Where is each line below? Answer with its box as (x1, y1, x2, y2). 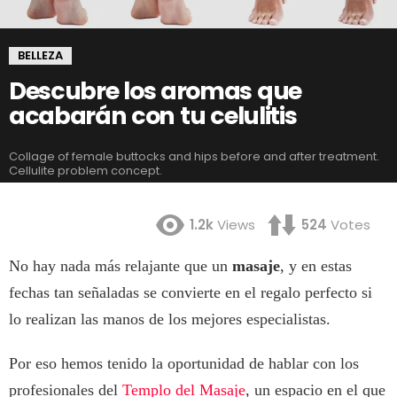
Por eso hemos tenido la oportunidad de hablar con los (9, 354, 359, 373)
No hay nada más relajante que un (9, 257, 232, 276)
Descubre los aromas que (9, 74, 301, 107)
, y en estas (280, 257, 352, 276)
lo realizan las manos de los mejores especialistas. (9, 310, 331, 329)
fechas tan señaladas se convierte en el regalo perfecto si (9, 284, 372, 302)
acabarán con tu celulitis (9, 99, 297, 132)
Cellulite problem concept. (9, 162, 162, 180)
